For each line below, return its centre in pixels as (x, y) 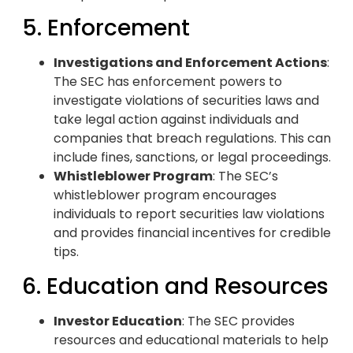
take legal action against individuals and (176, 120)
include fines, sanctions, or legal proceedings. (192, 158)
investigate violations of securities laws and (186, 101)
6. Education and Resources (175, 286)
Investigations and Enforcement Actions (190, 63)
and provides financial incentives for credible (192, 233)
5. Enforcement (106, 28)
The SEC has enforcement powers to (168, 82)
